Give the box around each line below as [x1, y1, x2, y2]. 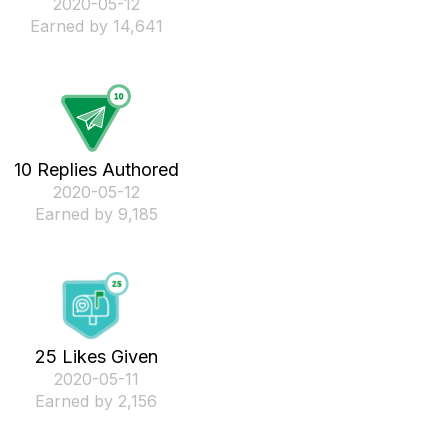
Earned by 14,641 [29, 15, 163, 36]
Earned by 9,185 [34, 203, 158, 224]
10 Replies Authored [13, 158, 179, 180]
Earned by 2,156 [35, 390, 157, 411]
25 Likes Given [34, 345, 158, 367]
